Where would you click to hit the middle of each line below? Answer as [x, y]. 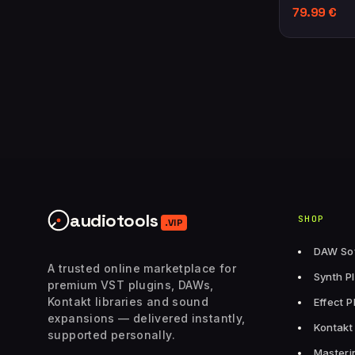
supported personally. [111, 335]
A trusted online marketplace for [142, 268]
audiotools [114, 220]
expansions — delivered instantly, [147, 318]
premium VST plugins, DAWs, [131, 285]
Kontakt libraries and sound [128, 302]
